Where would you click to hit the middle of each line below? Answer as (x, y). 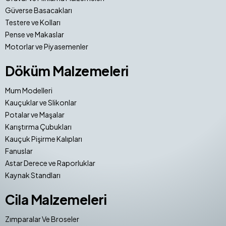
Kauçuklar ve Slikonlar (41, 102)
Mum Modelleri (29, 90)
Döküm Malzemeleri (67, 71)
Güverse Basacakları (39, 10)
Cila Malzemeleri (56, 199)
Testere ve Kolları (33, 22)
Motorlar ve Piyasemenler (47, 46)
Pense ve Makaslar (35, 34)
